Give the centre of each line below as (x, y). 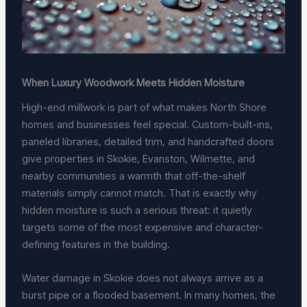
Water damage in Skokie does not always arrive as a (143, 278)
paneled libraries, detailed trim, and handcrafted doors (148, 141)
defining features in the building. (96, 244)
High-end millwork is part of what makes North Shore (145, 107)
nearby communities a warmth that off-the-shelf (134, 175)
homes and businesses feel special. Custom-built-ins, (148, 124)
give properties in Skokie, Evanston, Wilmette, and (139, 158)
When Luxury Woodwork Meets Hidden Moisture (134, 83)
